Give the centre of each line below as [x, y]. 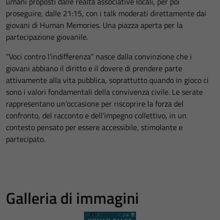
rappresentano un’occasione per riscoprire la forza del [95, 104]
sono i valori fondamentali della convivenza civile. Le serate [104, 92]
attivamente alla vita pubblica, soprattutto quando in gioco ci [107, 80]
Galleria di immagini [72, 198]
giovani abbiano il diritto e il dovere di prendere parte [94, 69]
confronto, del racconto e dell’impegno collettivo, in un [96, 116]
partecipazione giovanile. [47, 37]
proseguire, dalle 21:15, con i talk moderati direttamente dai [106, 14]
